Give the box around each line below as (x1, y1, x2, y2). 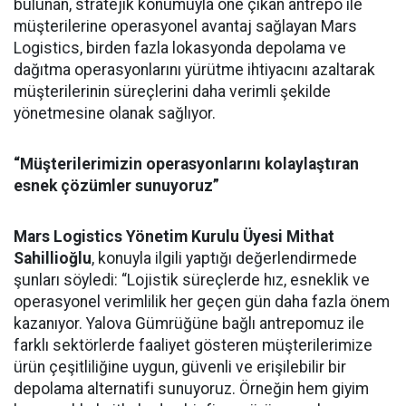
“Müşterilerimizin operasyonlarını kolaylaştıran (14, 154, 359, 173)
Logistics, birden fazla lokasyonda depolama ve (14, 38, 346, 57)
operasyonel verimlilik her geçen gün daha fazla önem (14, 292, 390, 311)
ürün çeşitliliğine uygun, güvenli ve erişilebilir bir (14, 357, 346, 376)
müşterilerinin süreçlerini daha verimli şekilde (14, 82, 331, 101)
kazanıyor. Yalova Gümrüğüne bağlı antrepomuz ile (14, 314, 364, 333)
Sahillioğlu (14, 248, 92, 267)
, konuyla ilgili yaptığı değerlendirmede (92, 248, 357, 267)
